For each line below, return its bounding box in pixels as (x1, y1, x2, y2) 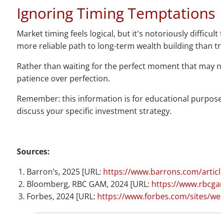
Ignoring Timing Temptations (17, 3, 216, 24)
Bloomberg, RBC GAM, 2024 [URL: (27, 179, 152, 190)
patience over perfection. (17, 73, 110, 84)
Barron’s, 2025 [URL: (27, 166, 104, 178)
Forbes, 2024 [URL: (27, 191, 98, 202)
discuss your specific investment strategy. (17, 106, 172, 117)
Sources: (17, 146, 50, 157)
